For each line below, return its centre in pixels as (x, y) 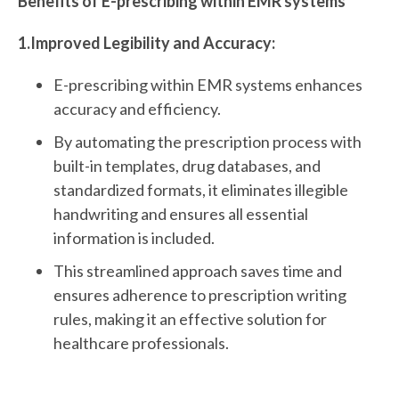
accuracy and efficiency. (138, 109)
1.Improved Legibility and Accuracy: (148, 43)
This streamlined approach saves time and (198, 271)
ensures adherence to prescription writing (200, 295)
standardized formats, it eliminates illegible (201, 190)
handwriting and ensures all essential (181, 214)
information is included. (135, 238)
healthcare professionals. (141, 343)
